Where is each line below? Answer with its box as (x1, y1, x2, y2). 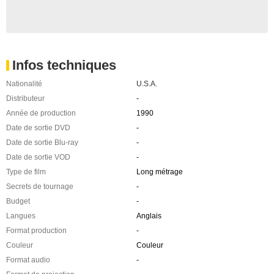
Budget (6, 197, 30, 206)
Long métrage (136, 168, 183, 176)
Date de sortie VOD (6, 153, 70, 161)
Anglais (136, 212, 161, 220)
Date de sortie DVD (6, 124, 70, 132)
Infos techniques (12, 57, 116, 73)
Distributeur (6, 94, 45, 103)
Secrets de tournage (6, 182, 73, 191)
